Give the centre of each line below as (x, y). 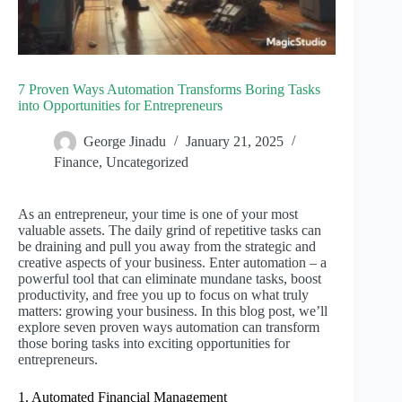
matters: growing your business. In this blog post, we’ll (173, 311)
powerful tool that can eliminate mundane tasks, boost (170, 279)
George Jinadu (125, 142)
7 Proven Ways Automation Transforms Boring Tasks (169, 90)
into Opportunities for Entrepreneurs (120, 106)
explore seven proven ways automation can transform (169, 328)
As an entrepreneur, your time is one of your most (158, 214)
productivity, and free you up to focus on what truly (163, 295)
